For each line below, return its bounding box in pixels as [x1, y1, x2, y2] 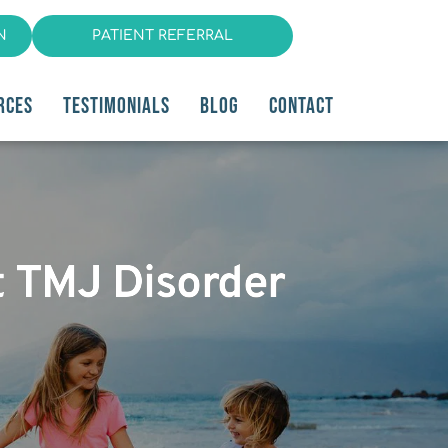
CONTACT [269, 92, 334, 120]
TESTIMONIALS [63, 92, 170, 120]
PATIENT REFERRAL [91, 28, 233, 43]
